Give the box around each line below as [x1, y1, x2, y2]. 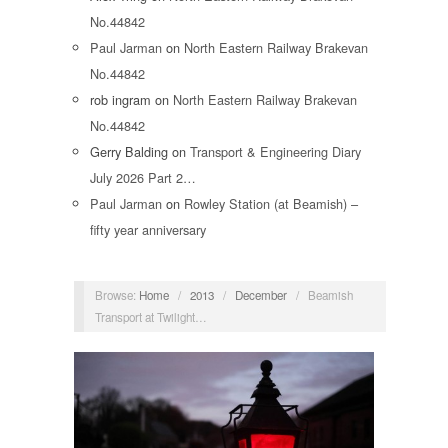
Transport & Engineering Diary [190, 142, 361, 162]
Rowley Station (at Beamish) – [184, 194, 358, 214]
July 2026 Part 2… [90, 168, 196, 188]
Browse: [94, 286, 136, 303]
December [234, 286, 287, 303]
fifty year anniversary [90, 220, 206, 240]
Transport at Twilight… [94, 308, 207, 325]
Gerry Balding [90, 142, 168, 162]
